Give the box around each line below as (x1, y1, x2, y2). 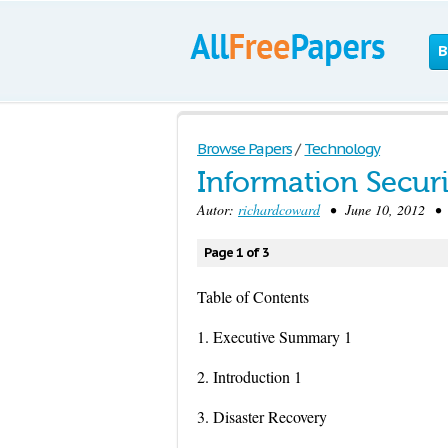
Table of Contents (197, 286, 309, 307)
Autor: (197, 200, 238, 219)
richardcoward (238, 200, 320, 219)
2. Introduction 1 (197, 366, 302, 387)
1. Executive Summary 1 (197, 326, 352, 347)
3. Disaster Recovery (197, 406, 327, 427)
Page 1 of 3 (204, 244, 269, 261)
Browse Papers (197, 139, 292, 158)
